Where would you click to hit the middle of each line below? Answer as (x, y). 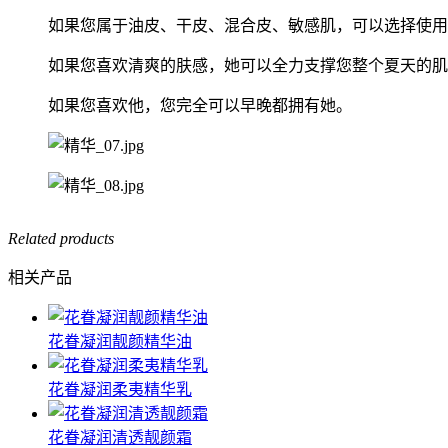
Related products (61, 238)
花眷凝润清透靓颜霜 (120, 437)
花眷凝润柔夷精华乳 (120, 389)
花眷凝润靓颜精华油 (120, 341)
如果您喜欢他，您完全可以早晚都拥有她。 (200, 105)
